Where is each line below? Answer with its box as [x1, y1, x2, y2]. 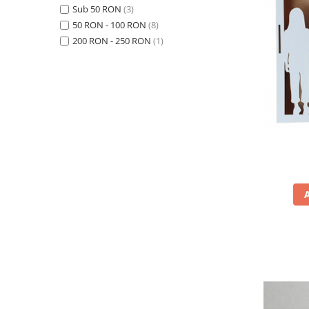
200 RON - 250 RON [72, 34, 151, 47]
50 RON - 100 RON [72, 19, 146, 31]
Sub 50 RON [72, 3, 121, 15]
